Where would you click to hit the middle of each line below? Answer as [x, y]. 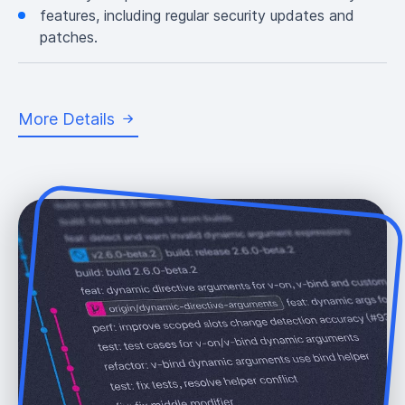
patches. [69, 37]
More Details [66, 118]
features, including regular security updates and [197, 15]
